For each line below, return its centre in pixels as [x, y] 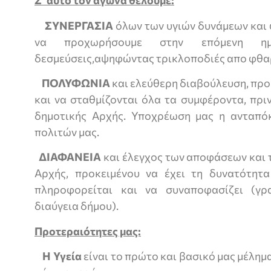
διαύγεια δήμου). [77, 206]
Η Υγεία [62, 256]
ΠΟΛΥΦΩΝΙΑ [76, 83]
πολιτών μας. [67, 132]
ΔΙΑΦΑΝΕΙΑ [70, 157]
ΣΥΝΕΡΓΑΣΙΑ [79, 25]
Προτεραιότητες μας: [88, 231]
